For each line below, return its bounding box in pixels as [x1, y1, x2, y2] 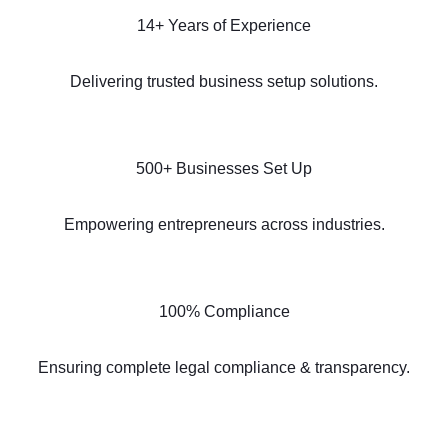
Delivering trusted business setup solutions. [70, 72, 378, 90]
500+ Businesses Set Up [136, 159, 312, 177]
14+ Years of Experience [137, 16, 311, 34]
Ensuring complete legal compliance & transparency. [38, 358, 410, 376]
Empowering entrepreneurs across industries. [63, 215, 385, 233]
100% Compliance [158, 302, 290, 320]
